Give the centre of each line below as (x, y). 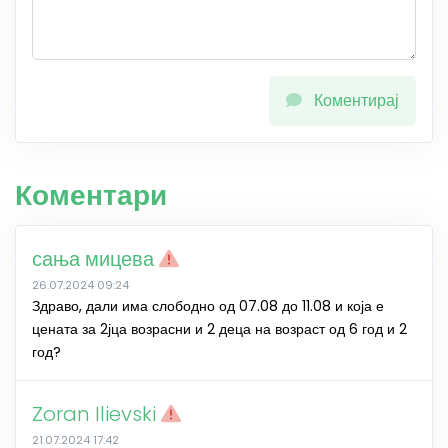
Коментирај (356, 100)
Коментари (91, 195)
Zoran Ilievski (96, 414)
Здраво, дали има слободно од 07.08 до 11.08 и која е (208, 306)
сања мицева (95, 259)
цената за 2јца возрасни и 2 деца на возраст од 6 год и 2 (219, 329)
